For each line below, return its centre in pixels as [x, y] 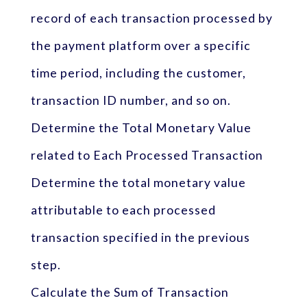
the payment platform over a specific [140, 45]
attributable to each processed [123, 210]
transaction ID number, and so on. [131, 100]
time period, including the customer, [138, 73]
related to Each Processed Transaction [147, 155]
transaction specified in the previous [140, 237]
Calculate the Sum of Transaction [130, 292]
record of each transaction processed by [151, 18]
